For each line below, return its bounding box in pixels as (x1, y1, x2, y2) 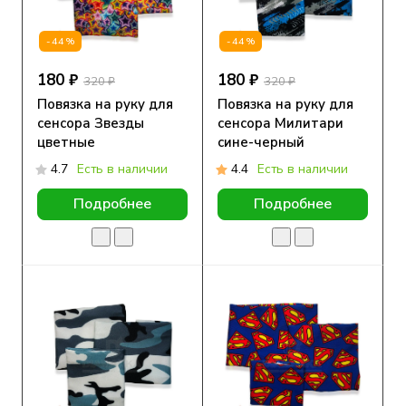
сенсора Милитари (217, 114, 343, 133)
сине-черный (217, 133, 304, 152)
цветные (37, 133, 95, 152)
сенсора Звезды (37, 114, 144, 133)
